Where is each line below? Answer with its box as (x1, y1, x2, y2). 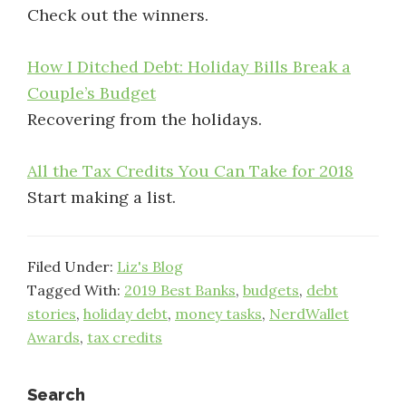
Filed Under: (27, 257, 117, 275)
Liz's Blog (117, 257, 183, 275)
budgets (243, 281, 299, 299)
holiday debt (83, 304, 168, 323)
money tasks (175, 304, 262, 323)
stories (27, 304, 76, 323)
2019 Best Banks (124, 281, 236, 299)
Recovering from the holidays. (27, 109, 262, 130)
